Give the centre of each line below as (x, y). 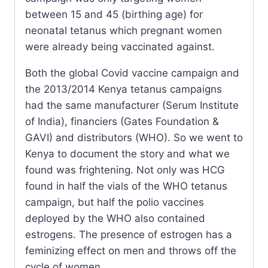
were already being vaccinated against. (120, 47)
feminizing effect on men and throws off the (131, 251)
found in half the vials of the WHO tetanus (126, 186)
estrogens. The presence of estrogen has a (129, 235)
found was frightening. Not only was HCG (125, 170)
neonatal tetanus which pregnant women (124, 31)
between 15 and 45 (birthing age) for (114, 15)
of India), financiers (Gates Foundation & (122, 122)
